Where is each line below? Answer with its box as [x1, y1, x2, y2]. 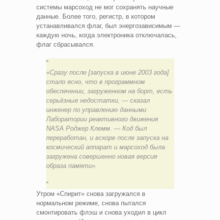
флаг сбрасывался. [36, 41, 97, 49]
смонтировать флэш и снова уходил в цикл [36, 209, 166, 217]
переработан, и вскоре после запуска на [46, 134, 168, 142]
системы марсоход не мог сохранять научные [36, 3, 173, 11]
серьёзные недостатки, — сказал [46, 97, 150, 105]
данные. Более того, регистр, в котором [36, 13, 155, 21]
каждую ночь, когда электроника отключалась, [36, 31, 177, 39]
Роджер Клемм [65, 125, 110, 133]
